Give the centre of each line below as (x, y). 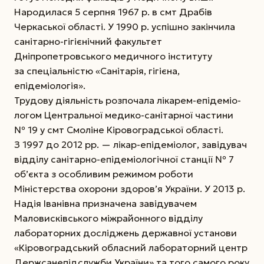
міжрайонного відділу (152, 218)
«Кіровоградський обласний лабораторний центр (131, 247)
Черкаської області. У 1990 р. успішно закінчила (125, 26)
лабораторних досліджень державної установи (126, 232)
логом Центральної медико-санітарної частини (124, 115)
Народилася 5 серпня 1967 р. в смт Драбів (113, 11)
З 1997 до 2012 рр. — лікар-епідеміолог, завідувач (131, 144)
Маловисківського (57, 218)
